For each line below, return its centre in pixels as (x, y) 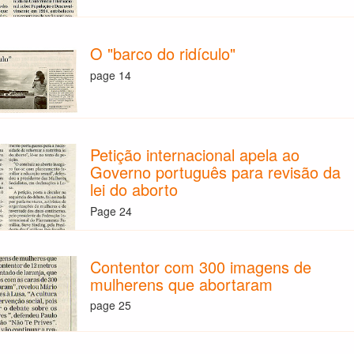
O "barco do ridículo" (163, 54)
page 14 (111, 75)
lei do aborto (134, 190)
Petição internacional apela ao (195, 155)
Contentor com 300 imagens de (201, 266)
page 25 (111, 305)
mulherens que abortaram (182, 284)
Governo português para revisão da (216, 172)
